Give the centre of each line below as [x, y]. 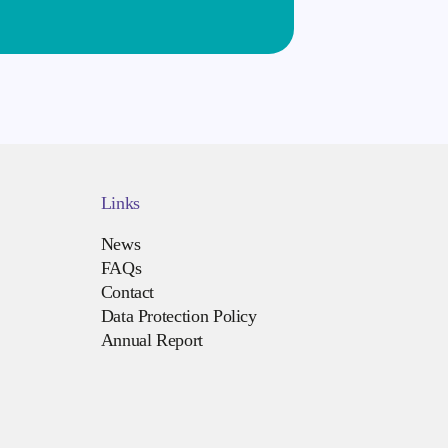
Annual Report [151, 339]
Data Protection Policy [178, 315]
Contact [127, 291]
